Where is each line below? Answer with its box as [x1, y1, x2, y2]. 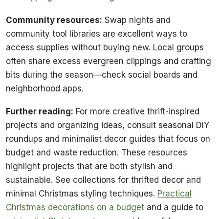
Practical [157, 189, 192, 199]
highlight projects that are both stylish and [6, 161, 173, 172]
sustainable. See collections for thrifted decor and [6, 175, 201, 185]
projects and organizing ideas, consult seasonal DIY [6, 120, 209, 131]
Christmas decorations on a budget [6, 202, 144, 213]
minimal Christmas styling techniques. [6, 189, 157, 199]
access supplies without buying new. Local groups [6, 42, 204, 52]
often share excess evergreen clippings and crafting [6, 56, 211, 66]
